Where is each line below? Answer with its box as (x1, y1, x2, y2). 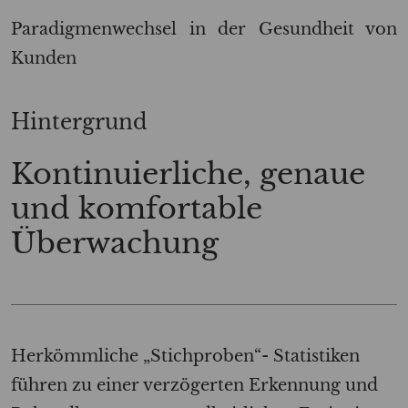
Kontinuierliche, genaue (11, 155, 365, 192)
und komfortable (11, 189, 262, 227)
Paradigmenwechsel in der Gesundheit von (11, 17, 397, 39)
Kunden (11, 46, 76, 68)
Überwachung (11, 224, 219, 261)
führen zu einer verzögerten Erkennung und (11, 373, 378, 395)
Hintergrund (11, 107, 148, 135)
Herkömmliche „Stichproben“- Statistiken (11, 344, 360, 366)
